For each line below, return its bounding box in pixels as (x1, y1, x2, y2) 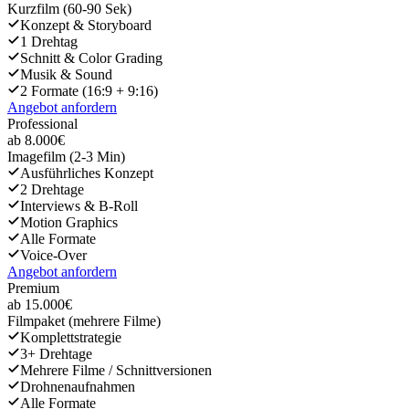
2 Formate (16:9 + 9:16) (20, 83, 158, 100)
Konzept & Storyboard (20, 17, 152, 34)
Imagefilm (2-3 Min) (7, 149, 125, 165)
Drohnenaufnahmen (20, 379, 135, 395)
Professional (7, 116, 78, 132)
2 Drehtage (20, 182, 84, 198)
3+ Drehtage (20, 346, 92, 362)
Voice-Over (20, 247, 87, 264)
